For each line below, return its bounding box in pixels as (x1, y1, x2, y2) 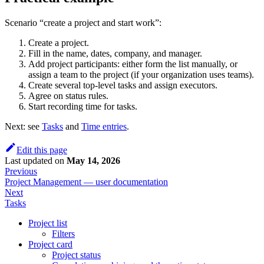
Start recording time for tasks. (28, 101, 137, 112)
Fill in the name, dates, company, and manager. (28, 48, 202, 59)
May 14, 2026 (67, 156, 120, 166)
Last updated (5, 156, 52, 166)
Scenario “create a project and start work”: (5, 18, 161, 28)
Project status (52, 250, 101, 260)
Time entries (81, 121, 127, 132)
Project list (28, 218, 67, 229)
